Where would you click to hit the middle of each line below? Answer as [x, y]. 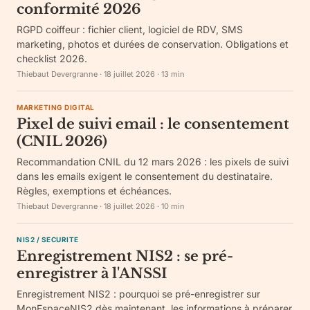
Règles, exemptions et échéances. [94, 191]
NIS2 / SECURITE [48, 239]
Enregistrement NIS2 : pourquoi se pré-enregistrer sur [138, 294]
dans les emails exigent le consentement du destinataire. [145, 176]
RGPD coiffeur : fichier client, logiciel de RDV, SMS [130, 29]
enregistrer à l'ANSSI [92, 273]
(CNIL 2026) [62, 141]
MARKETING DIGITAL [56, 107]
